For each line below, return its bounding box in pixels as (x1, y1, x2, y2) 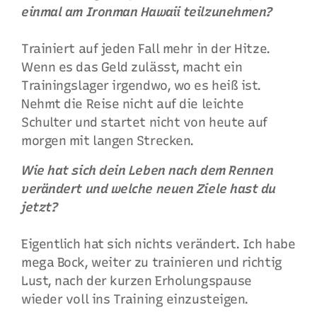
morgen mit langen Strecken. (21, 132, 194, 149)
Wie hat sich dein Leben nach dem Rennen (21, 162, 274, 178)
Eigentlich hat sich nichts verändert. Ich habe (21, 236, 296, 252)
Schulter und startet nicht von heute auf (21, 114, 267, 130)
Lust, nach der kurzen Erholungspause (21, 272, 252, 289)
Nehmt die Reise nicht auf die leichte (21, 96, 244, 112)
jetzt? (21, 199, 59, 215)
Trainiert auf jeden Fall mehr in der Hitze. (21, 40, 270, 57)
